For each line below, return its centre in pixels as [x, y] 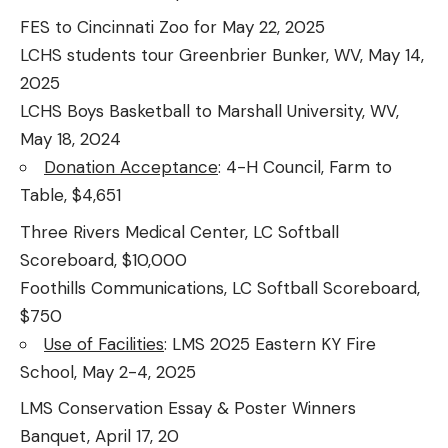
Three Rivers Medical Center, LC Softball [179, 231]
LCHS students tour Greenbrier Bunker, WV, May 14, [222, 55]
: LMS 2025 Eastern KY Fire [270, 343]
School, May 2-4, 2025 [108, 371]
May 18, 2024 [70, 139]
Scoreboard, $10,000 [103, 259]
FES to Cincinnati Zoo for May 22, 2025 [172, 27]
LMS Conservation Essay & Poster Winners [188, 408]
